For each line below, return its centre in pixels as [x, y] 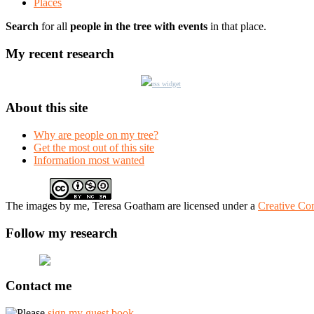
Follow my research [62, 233]
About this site [47, 108]
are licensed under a [213, 206]
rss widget [166, 83]
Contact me [39, 286]
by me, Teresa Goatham [112, 206]
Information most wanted [89, 161]
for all [54, 27]
